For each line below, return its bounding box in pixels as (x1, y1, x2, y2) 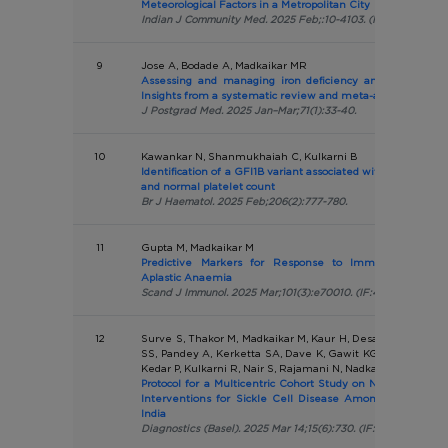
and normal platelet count (141, 180, 276, 192)
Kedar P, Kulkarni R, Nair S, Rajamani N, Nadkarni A (141, 362, 403, 374)
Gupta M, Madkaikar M (141, 241, 255, 253)
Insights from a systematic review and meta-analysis (141, 89, 415, 101)
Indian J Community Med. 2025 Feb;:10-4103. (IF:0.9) (141, 13, 405, 25)
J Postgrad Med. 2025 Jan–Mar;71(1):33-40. (141, 104, 357, 116)
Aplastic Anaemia (141, 271, 233, 283)
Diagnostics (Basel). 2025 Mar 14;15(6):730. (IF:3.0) (141, 422, 395, 434)
